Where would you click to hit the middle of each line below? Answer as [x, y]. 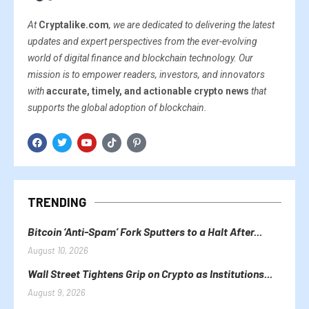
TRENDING [57, 202]
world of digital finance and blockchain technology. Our [140, 58]
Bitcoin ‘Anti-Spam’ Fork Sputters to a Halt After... [145, 231]
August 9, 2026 [56, 292]
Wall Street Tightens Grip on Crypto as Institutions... [150, 273]
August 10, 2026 [58, 250]
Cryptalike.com [74, 24]
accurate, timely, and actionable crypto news [148, 91]
